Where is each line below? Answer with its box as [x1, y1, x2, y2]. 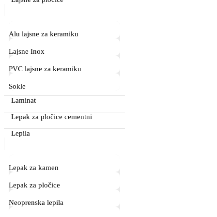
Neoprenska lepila [9, 198, 63, 206]
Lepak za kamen [9, 163, 59, 171]
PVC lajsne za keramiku [9, 64, 81, 73]
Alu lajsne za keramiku [9, 30, 78, 38]
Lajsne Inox [9, 47, 45, 55]
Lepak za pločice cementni [11, 112, 92, 121]
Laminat [11, 96, 36, 104]
